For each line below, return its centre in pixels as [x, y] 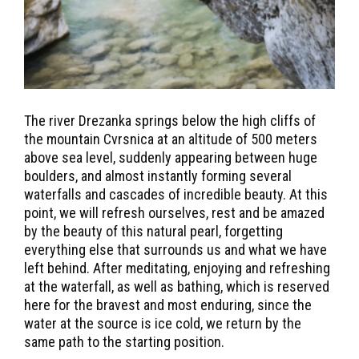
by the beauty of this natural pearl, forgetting [153, 232]
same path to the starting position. [124, 342]
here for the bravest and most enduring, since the [168, 305]
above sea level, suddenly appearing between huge [171, 158]
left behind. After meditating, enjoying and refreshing [177, 268]
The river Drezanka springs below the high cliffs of [170, 121]
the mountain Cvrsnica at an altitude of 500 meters [171, 139]
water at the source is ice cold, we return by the [163, 324]
